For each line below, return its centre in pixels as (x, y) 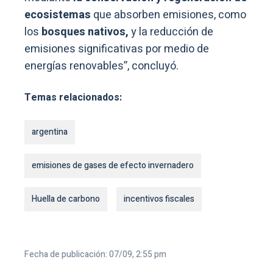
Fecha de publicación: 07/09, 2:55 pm (95, 255)
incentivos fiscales (159, 199)
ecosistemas (59, 15)
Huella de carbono (66, 199)
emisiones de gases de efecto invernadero (113, 166)
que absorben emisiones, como (170, 15)
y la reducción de (171, 32)
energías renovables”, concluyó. (101, 66)
